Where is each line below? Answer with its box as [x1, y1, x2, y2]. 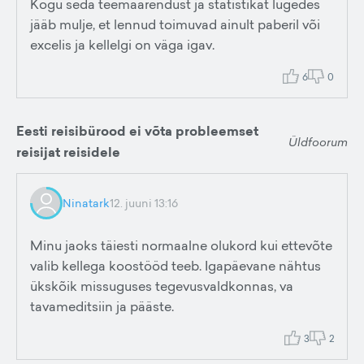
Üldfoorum [288, 133, 348, 149]
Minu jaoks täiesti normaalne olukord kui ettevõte [30, 236, 332, 254]
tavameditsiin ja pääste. [30, 297, 174, 315]
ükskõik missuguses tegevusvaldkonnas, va [30, 277, 293, 295]
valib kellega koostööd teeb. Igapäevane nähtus [30, 257, 321, 275]
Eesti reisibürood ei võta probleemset [16, 122, 258, 141]
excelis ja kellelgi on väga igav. [30, 36, 214, 54]
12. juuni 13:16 [110, 195, 178, 210]
